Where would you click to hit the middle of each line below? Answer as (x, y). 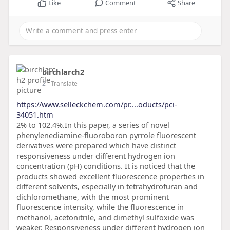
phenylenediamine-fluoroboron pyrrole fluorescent (106, 135)
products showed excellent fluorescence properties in (110, 176)
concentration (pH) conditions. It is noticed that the (106, 166)
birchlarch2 (63, 72)
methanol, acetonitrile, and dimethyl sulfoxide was (105, 217)
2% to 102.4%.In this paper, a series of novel (93, 125)
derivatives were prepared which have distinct (96, 146)
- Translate (62, 84)
